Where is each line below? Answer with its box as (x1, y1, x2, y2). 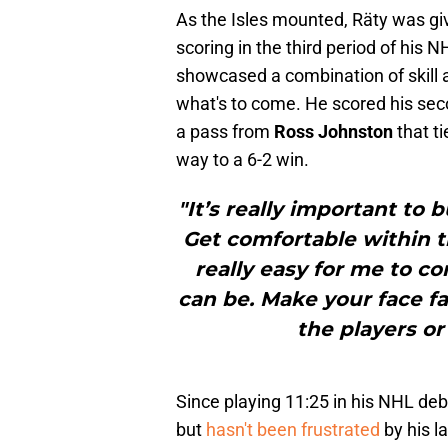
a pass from (176, 121, 274, 143)
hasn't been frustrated (206, 419, 384, 441)
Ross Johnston (274, 121, 393, 143)
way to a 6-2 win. (176, 149, 309, 171)
